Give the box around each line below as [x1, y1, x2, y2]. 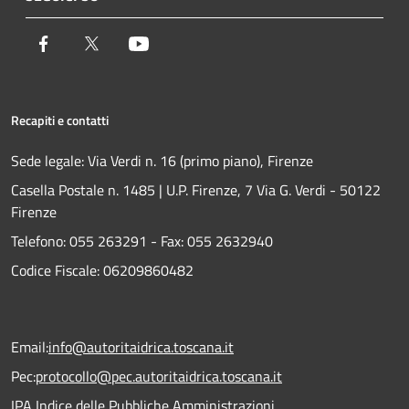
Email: [11, 336, 48, 359]
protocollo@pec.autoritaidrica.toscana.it [36, 365, 282, 388]
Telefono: [11, 230, 66, 253]
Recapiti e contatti [11, 110, 109, 131]
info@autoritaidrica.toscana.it [48, 336, 234, 359]
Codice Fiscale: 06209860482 [11, 259, 194, 282]
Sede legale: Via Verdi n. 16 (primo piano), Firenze [11, 150, 313, 173]
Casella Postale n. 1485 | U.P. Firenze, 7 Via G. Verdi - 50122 [11, 179, 381, 202]
